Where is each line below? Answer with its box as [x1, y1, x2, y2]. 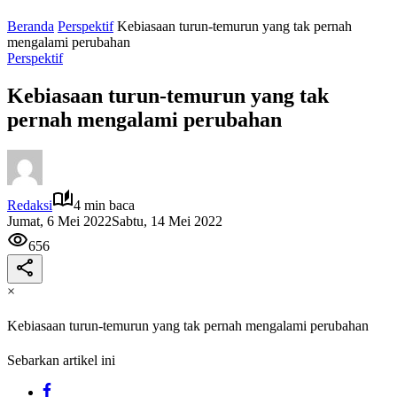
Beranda [7, 19, 54, 34]
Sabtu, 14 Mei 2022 [112, 213, 222, 229]
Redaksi [7, 197, 52, 213]
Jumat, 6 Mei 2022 [7, 213, 112, 229]
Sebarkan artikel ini [7, 353, 115, 369]
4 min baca [74, 197, 135, 213]
